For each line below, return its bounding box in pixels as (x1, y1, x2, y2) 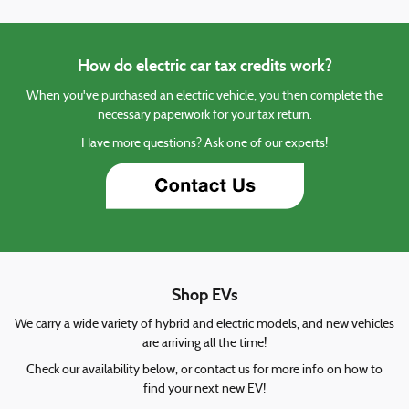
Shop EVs (171, 285, 238, 305)
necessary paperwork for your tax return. (97, 109, 312, 122)
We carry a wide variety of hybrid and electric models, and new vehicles (15, 317, 394, 331)
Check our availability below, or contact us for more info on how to (26, 362, 383, 377)
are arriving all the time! (142, 336, 267, 351)
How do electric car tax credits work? (77, 55, 332, 76)
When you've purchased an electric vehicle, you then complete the (26, 89, 383, 103)
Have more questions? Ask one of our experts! (81, 137, 328, 151)
